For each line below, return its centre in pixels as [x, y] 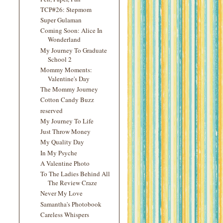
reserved [52, 110]
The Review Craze [73, 183]
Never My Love [62, 193]
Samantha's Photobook [71, 204]
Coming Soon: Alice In [72, 31]
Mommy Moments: [66, 69]
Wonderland [64, 40]
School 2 [60, 59]
